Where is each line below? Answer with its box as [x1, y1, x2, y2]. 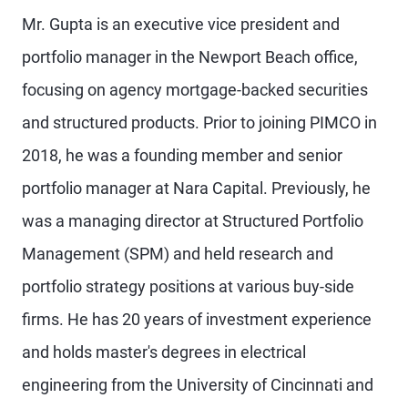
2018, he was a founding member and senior [22, 146, 342, 165]
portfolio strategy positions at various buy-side [22, 277, 354, 296]
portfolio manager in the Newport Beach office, [22, 47, 358, 66]
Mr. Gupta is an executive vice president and [22, 15, 340, 34]
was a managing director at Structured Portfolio [22, 211, 363, 230]
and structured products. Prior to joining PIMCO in [22, 113, 377, 132]
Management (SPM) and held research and [22, 244, 333, 263]
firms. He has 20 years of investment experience [22, 310, 372, 329]
